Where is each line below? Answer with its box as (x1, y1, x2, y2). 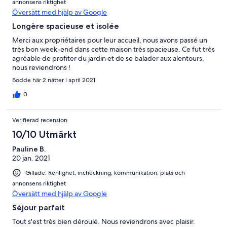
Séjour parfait (12, 203, 65, 213)
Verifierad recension (12, 116, 67, 125)
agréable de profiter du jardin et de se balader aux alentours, (12, 54, 204, 63)
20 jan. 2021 (12, 154, 50, 163)
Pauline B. (12, 144, 46, 154)
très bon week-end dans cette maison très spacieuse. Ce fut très (12, 45, 215, 54)
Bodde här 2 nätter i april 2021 (12, 76, 95, 85)
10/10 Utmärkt (12, 128, 77, 141)
